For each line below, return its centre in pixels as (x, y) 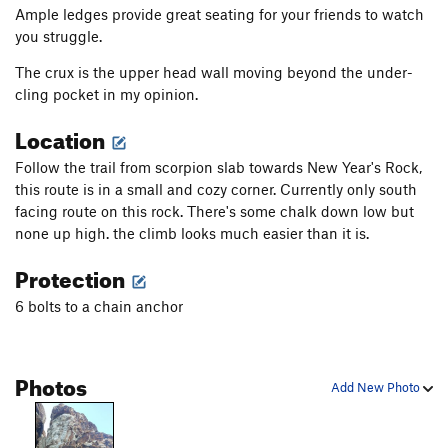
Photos (51, 384)
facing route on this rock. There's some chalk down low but (214, 211)
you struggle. (58, 36)
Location (62, 137)
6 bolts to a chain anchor (99, 306)
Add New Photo (377, 387)
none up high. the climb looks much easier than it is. (192, 233)
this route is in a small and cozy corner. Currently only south (216, 189)
